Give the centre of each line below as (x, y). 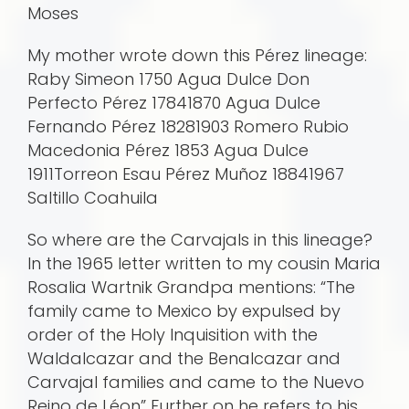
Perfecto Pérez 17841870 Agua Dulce (174, 103)
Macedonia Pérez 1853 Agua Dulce (168, 151)
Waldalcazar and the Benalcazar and (184, 359)
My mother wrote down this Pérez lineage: (197, 56)
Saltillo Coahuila (93, 198)
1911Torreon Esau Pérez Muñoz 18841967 (186, 174)
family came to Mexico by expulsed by (184, 311)
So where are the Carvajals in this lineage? (200, 240)
